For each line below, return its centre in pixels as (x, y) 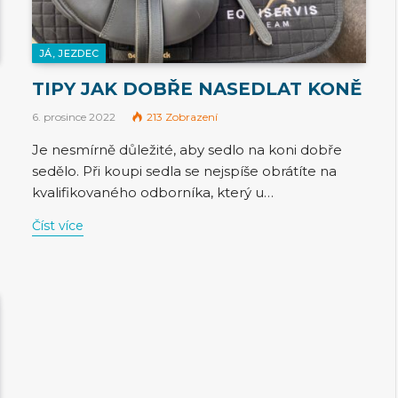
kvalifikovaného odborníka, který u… (153, 192)
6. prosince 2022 (74, 116)
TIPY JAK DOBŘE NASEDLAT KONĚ (197, 88)
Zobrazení (191, 116)
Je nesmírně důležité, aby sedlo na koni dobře (187, 149)
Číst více (58, 225)
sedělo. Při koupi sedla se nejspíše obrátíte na (184, 171)
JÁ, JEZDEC (69, 53)
